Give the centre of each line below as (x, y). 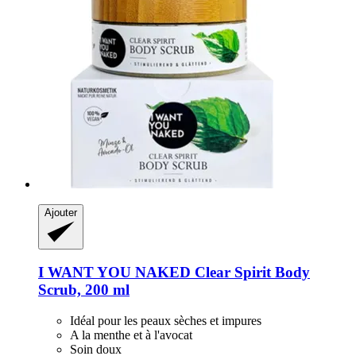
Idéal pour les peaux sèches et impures (166, 320)
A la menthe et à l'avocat (131, 335)
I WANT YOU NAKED (114, 273)
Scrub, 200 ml (84, 290)
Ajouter (61, 213)
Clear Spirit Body (250, 273)
